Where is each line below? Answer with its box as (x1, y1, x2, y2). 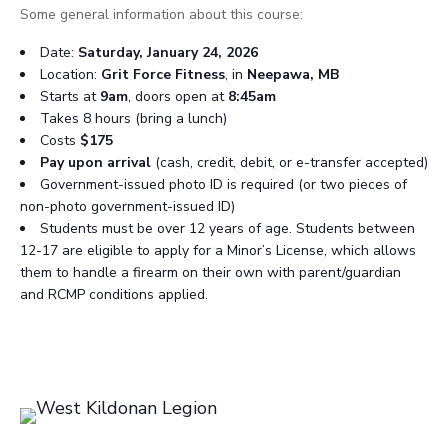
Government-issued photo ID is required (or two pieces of (40, 174, 407, 194)
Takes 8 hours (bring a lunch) (40, 108, 227, 128)
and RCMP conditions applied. (20, 284, 208, 304)
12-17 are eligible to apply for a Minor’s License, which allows (20, 240, 416, 260)
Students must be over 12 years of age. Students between (40, 218, 415, 238)
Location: (40, 64, 101, 84)
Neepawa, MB (247, 64, 339, 84)
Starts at (40, 86, 100, 106)
